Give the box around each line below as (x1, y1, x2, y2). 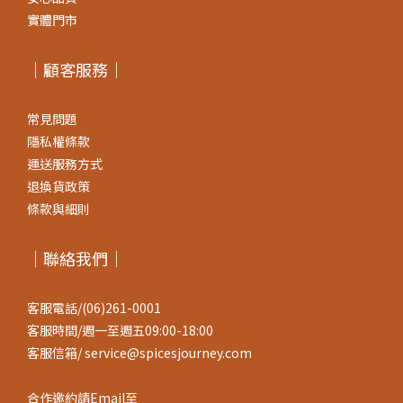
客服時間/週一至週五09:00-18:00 (27, 321, 213, 339)
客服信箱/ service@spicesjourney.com (27, 344, 252, 362)
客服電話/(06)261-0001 (27, 299, 161, 317)
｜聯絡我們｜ (27, 246, 124, 270)
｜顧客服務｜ (27, 58, 124, 81)
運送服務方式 (27, 155, 103, 173)
